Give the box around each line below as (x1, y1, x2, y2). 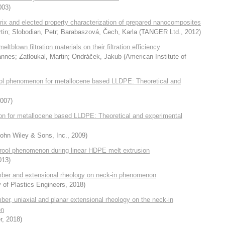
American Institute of (126, 53, 186, 60)
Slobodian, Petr (12, 28, 57, 36)
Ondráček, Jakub (72, 53, 122, 60)
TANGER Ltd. (141, 28, 181, 36)
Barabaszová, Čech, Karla (61, 28, 137, 36)
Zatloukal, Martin (19, 53, 68, 60)
